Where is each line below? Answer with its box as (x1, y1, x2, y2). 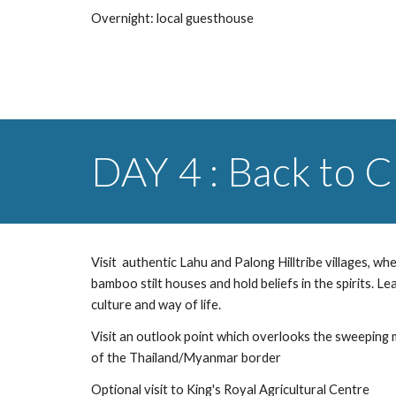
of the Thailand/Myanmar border (90, 350, 281, 365)
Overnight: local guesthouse (90, 11, 254, 26)
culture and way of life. (90, 297, 221, 312)
